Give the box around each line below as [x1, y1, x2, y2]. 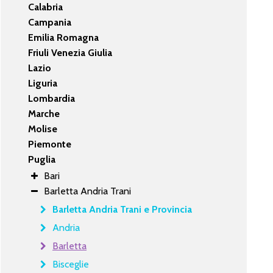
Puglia [28, 153, 56, 165]
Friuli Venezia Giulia [28, 46, 113, 58]
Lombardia [28, 92, 76, 104]
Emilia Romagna [28, 31, 99, 43]
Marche [28, 107, 60, 119]
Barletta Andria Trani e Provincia [52, 203, 193, 215]
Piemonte [28, 138, 72, 150]
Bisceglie [52, 258, 90, 270]
